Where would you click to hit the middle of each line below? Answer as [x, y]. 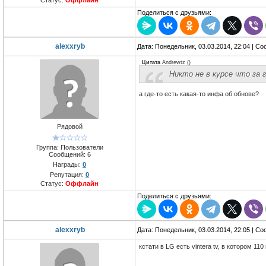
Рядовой [69, 127]
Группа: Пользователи [69, 147]
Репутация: [68, 174]
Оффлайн [82, 183]
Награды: [68, 164]
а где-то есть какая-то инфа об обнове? [199, 94]
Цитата [151, 63]
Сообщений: [68, 154]
